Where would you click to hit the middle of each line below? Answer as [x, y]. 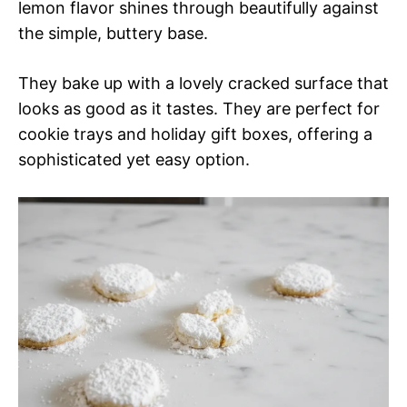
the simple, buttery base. [113, 33]
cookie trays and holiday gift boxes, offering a [195, 134]
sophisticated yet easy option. [134, 159]
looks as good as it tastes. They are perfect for [199, 108]
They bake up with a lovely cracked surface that [203, 83]
